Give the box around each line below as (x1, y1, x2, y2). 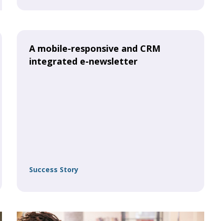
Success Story (29, 165, 78, 174)
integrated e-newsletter (29, 55, 138, 67)
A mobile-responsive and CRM (29, 42, 160, 54)
